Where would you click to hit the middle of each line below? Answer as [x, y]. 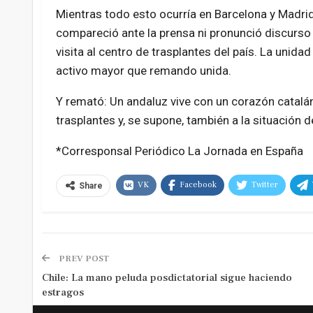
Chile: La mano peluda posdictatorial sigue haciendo [167, 278]
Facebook [198, 185]
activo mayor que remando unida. [143, 71]
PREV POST [82, 259]
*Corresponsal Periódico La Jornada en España [179, 151]
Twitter [264, 185]
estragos [63, 293]
